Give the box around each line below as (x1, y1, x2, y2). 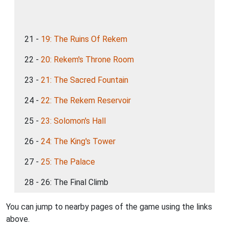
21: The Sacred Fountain (41, 75, 128, 85)
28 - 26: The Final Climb (25, 177, 108, 187)
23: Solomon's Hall (41, 116, 106, 126)
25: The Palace (41, 157, 95, 167)
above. (6, 214, 30, 224)
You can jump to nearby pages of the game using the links (6, 202, 212, 212)
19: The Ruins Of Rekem (41, 34, 127, 44)
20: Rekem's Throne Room (41, 55, 134, 64)
